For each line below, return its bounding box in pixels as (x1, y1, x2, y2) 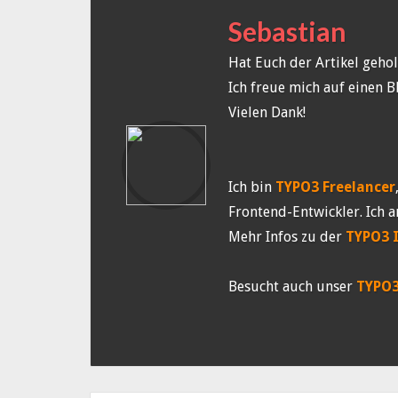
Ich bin (228, 179, 275, 195)
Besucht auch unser (228, 278, 356, 295)
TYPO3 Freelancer (275, 179, 395, 195)
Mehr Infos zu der (228, 228, 346, 245)
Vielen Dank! (228, 104, 306, 121)
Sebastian (228, 15, 346, 47)
